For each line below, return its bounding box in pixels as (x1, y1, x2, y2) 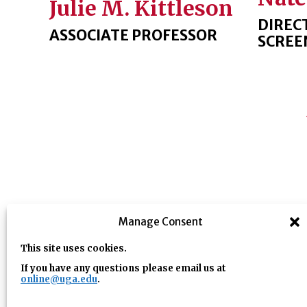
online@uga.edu (21, 273, 97, 285)
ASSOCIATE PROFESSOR (49, 25, 217, 45)
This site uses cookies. (21, 243, 127, 254)
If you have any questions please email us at (21, 262, 226, 274)
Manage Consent (119, 215, 204, 228)
